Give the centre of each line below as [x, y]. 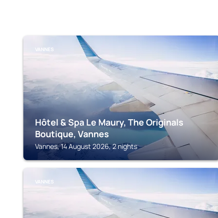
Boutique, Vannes [72, 134]
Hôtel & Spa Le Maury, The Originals [109, 122]
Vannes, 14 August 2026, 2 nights [86, 146]
